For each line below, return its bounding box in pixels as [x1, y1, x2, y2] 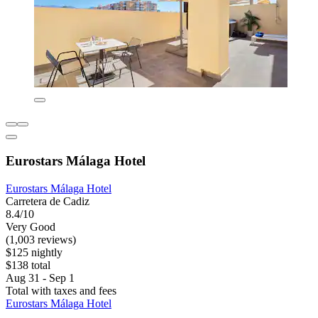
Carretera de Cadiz [6, 194, 89, 207]
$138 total [6, 258, 50, 271]
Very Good [6, 220, 55, 233]
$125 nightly [6, 246, 62, 258]
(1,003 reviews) [6, 233, 76, 246]
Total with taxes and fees [6, 284, 116, 297]
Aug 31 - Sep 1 [6, 271, 75, 284]
